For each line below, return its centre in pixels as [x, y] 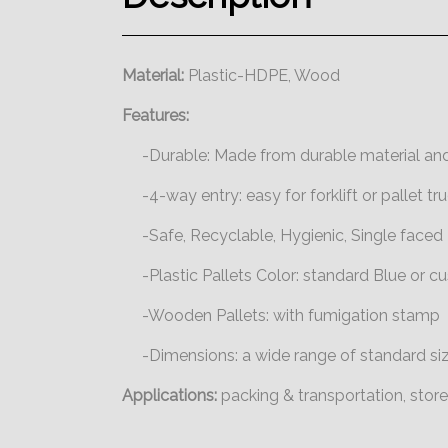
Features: [155, 115]
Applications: [169, 395]
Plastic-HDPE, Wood [262, 75]
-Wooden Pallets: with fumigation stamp [281, 315]
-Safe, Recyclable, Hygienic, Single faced [282, 235]
